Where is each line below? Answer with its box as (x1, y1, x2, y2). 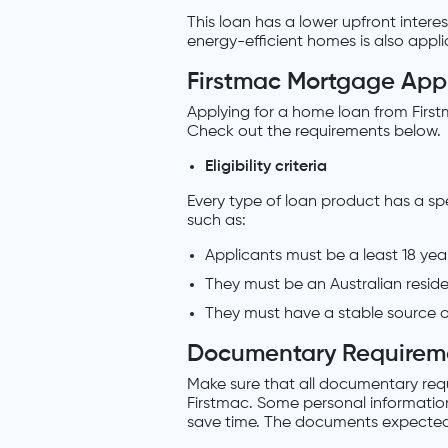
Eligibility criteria (205, 159, 327, 176)
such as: (187, 213, 246, 230)
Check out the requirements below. (187, 124, 441, 141)
